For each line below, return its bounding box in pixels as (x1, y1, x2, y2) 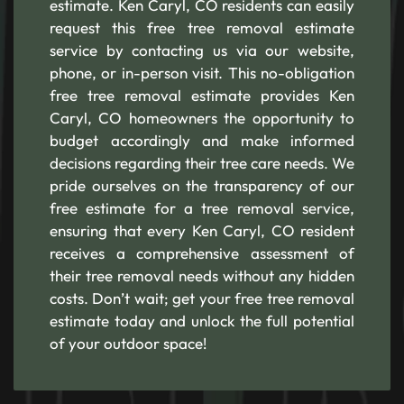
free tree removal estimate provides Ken (50, 85, 354, 105)
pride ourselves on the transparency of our (50, 175, 354, 195)
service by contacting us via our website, (50, 40, 354, 60)
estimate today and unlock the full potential (50, 310, 354, 330)
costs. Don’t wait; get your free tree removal (50, 288, 354, 308)
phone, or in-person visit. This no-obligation (50, 62, 354, 82)
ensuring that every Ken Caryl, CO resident (50, 220, 354, 240)
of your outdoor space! (50, 333, 207, 353)
